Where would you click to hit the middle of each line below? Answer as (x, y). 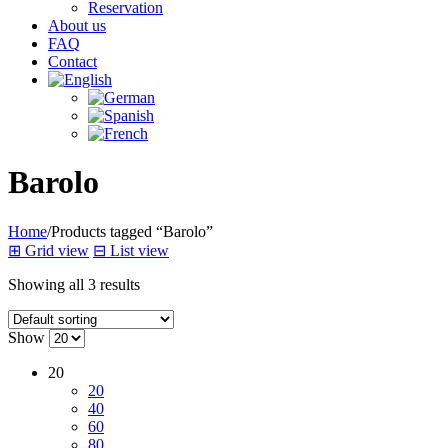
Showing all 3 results (74, 284)
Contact (72, 61)
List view (139, 250)
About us (77, 25)
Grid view (57, 250)
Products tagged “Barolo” (132, 231)
